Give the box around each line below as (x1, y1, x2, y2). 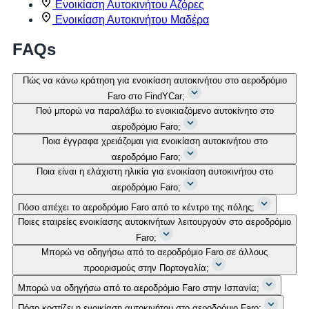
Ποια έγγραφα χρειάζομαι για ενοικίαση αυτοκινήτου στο (41, 135, 268, 146)
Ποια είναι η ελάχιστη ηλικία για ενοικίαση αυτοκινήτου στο (36, 166, 273, 177)
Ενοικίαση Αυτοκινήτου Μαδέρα (55, 13, 209, 26)
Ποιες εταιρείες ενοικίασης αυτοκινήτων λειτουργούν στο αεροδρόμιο (18, 216, 291, 227)
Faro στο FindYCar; (108, 90, 185, 101)
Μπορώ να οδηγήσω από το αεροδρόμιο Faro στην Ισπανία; (18, 282, 259, 293)
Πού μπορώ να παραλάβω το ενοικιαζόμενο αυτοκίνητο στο (35, 105, 274, 116)
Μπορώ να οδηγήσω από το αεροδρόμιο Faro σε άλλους (41, 246, 268, 257)
